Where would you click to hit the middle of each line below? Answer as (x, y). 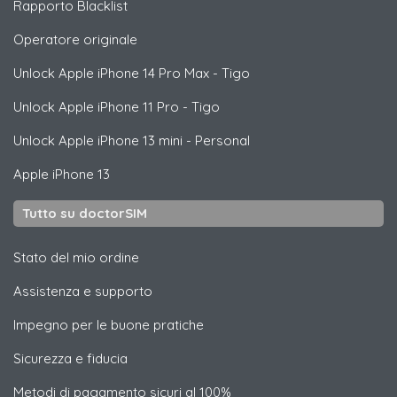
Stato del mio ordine (76, 258)
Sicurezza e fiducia (70, 359)
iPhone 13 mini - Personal (172, 141)
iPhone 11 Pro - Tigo (157, 107)
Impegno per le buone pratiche (109, 325)
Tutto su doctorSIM (85, 214)
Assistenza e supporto (83, 292)
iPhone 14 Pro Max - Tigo (172, 74)
